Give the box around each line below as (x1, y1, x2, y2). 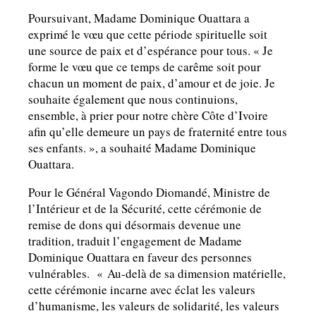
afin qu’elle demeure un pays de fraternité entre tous (28, 123, 287, 140)
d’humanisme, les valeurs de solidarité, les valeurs (28, 298, 279, 315)
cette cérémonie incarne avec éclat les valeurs (28, 281, 255, 298)
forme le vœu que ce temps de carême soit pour (28, 59, 261, 75)
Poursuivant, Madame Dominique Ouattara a (28, 10, 250, 27)
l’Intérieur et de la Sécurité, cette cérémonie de (28, 200, 262, 217)
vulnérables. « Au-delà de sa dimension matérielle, (28, 265, 286, 282)
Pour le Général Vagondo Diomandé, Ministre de (28, 184, 270, 201)
